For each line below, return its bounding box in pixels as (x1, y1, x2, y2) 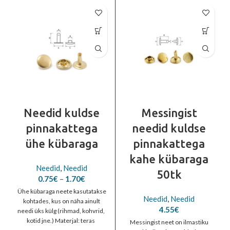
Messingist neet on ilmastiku (129, 218, 208, 226)
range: (85, 183, 107, 193)
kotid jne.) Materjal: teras (26, 217, 97, 224)
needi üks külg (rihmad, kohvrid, (17, 207, 106, 215)
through (85, 203, 112, 212)
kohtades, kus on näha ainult (23, 197, 100, 205)
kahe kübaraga (129, 152, 208, 165)
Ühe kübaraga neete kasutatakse (17, 187, 106, 195)
